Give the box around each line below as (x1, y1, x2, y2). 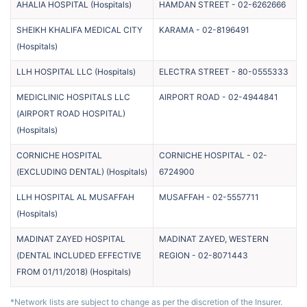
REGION (159, 249, 190, 260)
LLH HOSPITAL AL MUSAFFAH (16, 191, 134, 202)
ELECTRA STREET (159, 66, 230, 77)
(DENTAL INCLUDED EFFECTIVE (16, 249, 141, 260)
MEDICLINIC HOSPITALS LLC (16, 91, 130, 102)
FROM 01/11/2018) (16, 266, 88, 277)
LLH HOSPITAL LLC (16, 66, 93, 77)
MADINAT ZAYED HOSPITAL (16, 233, 125, 244)
